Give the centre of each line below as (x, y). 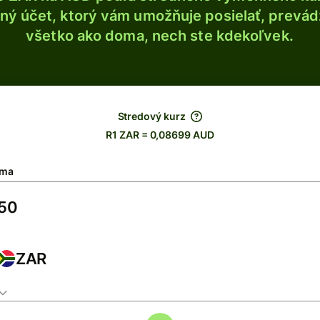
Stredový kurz (151, 116)
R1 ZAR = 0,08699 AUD (160, 135)
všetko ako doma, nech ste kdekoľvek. (160, 36)
